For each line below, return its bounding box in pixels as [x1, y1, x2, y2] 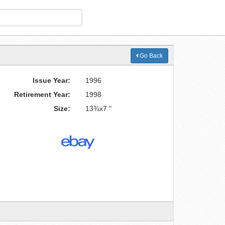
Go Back [138, 52, 163, 59]
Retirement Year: [14, 90, 71, 98]
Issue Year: [33, 76, 71, 84]
